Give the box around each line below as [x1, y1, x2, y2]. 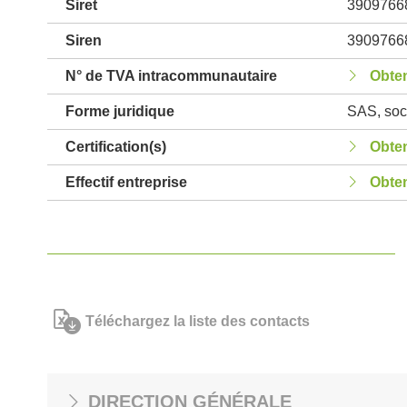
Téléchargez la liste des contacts [85, 313, 310, 329]
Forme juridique [65, 104, 174, 119]
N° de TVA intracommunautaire [65, 68, 277, 84]
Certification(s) [65, 139, 166, 154]
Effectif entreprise [65, 174, 187, 190]
